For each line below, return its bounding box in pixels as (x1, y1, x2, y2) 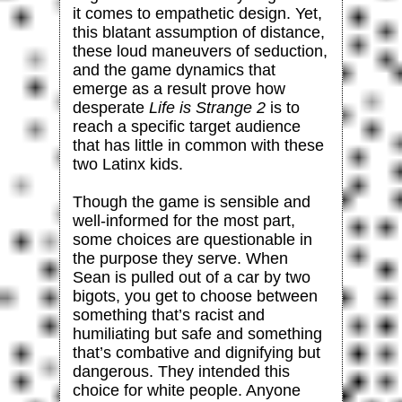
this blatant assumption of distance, (72, 22, 325, 41)
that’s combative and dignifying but (72, 343, 320, 362)
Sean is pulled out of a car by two (72, 267, 310, 286)
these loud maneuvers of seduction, (72, 41, 328, 60)
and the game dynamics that (72, 60, 275, 79)
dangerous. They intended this (72, 362, 290, 380)
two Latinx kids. (72, 154, 183, 173)
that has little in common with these (72, 135, 324, 154)
